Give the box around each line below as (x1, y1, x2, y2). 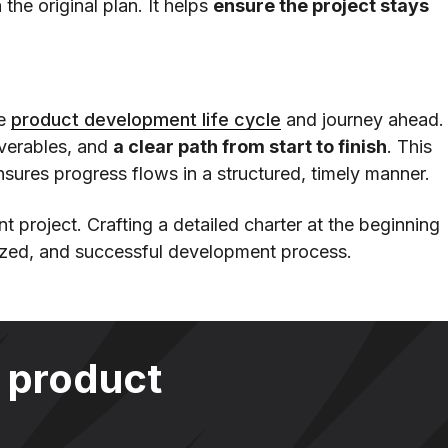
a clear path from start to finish (113, 136, 387, 158)
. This (387, 136, 432, 158)
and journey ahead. (281, 109, 444, 131)
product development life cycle (11, 109, 281, 131)
